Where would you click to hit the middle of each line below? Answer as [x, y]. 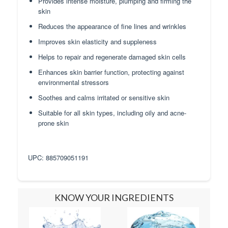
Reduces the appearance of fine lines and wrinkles [112, 26]
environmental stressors [74, 82]
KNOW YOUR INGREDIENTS [114, 198]
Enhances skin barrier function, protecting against [111, 72]
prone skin [53, 123]
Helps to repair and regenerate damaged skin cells [112, 57]
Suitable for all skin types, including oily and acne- [112, 113]
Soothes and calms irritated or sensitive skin [104, 98]
